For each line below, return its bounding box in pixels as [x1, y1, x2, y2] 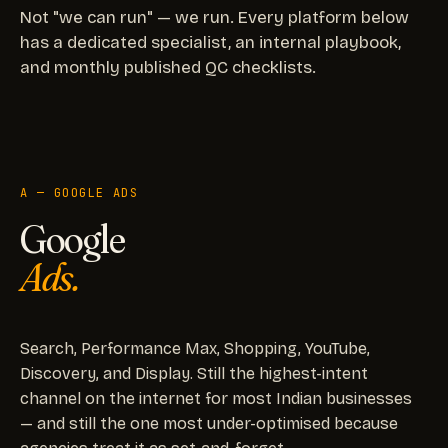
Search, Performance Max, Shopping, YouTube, [20, 338, 370, 358]
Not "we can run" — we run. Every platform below [20, 6, 409, 28]
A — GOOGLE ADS [20, 184, 139, 201]
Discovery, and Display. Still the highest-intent [20, 363, 368, 383]
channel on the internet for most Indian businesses [20, 388, 412, 408]
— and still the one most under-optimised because [20, 413, 398, 433]
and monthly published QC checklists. [20, 56, 316, 78]
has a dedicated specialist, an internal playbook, [20, 31, 401, 53]
